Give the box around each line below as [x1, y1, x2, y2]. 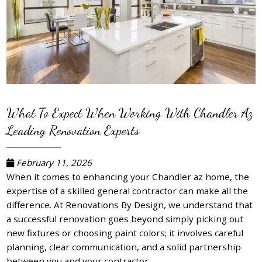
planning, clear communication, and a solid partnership [6, 240, 242, 253]
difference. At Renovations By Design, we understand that [6, 198, 253, 211]
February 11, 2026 [14, 156, 92, 168]
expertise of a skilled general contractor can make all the [6, 184, 249, 196]
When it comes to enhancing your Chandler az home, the [6, 170, 250, 182]
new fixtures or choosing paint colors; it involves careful [6, 226, 244, 239]
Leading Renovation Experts [6, 122, 140, 139]
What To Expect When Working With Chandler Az [6, 105, 253, 121]
